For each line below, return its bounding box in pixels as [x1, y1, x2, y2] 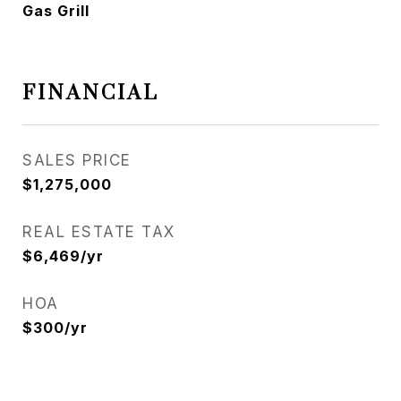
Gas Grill [22, 2, 90, 20]
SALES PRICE [22, 151, 132, 169]
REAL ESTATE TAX [22, 223, 175, 241]
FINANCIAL [22, 81, 159, 107]
